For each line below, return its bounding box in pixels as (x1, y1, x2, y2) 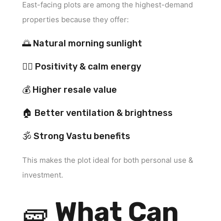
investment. (22, 170, 63, 180)
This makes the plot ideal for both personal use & (22, 155, 193, 165)
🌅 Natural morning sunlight (22, 37, 142, 49)
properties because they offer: (22, 14, 129, 24)
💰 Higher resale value (22, 84, 117, 95)
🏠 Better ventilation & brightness (22, 107, 173, 118)
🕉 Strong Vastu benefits (22, 130, 130, 142)
